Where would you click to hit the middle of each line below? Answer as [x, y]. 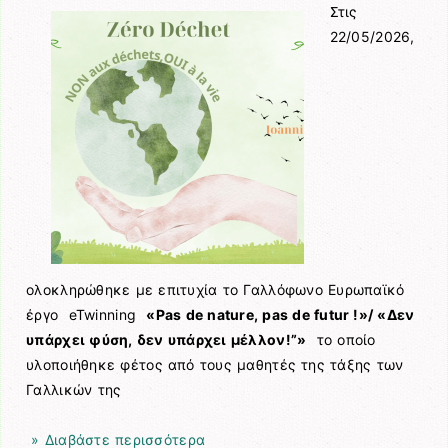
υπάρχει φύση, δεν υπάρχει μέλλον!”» [166, 339]
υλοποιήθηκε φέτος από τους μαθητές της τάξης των [215, 364]
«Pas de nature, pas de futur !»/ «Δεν [280, 314]
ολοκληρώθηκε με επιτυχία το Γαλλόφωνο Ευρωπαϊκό [215, 289]
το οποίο [341, 339]
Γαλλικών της [74, 389]
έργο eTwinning [86, 314]
